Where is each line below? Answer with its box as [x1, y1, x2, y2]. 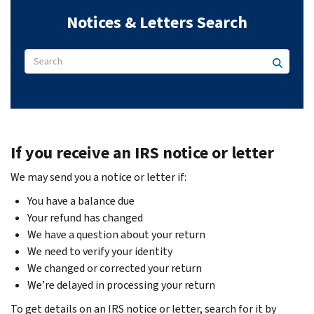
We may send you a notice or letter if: [11, 169, 186, 184]
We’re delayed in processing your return [27, 277, 215, 292]
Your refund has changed [27, 210, 143, 225]
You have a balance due [27, 193, 135, 208]
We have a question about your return [27, 226, 205, 242]
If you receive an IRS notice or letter [11, 141, 274, 164]
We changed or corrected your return [27, 260, 202, 275]
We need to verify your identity [27, 243, 172, 259]
